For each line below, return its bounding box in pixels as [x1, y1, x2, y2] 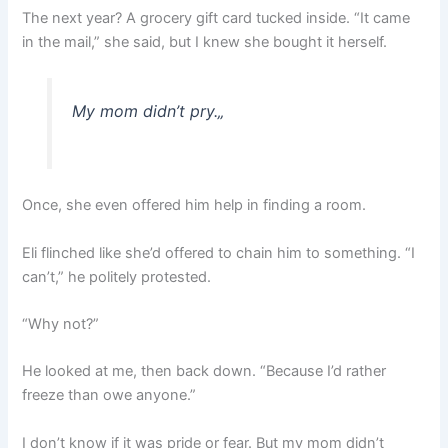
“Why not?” [22, 315, 100, 334]
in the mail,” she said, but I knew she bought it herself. [22, 32, 388, 51]
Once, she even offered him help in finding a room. [22, 196, 367, 215]
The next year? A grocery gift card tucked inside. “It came [22, 8, 411, 27]
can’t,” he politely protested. [22, 267, 212, 286]
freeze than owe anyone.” [22, 386, 197, 405]
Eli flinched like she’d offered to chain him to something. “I [22, 243, 416, 262]
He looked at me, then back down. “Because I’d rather [22, 362, 387, 381]
